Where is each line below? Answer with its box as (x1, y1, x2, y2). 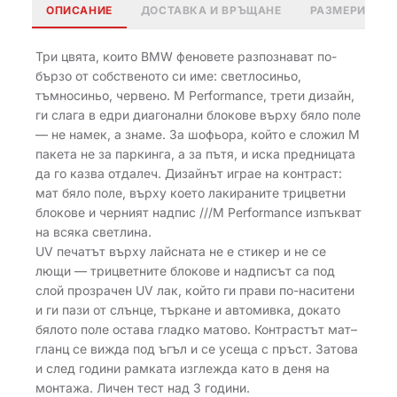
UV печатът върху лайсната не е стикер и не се (35, 244, 326, 259)
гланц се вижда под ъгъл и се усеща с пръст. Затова (35, 341, 358, 356)
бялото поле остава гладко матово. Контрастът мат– (35, 322, 357, 337)
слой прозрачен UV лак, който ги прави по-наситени (35, 283, 354, 298)
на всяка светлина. (35, 224, 152, 239)
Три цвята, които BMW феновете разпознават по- (35, 49, 337, 64)
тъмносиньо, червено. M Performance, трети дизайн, (35, 88, 354, 103)
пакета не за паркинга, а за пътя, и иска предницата (35, 146, 355, 161)
